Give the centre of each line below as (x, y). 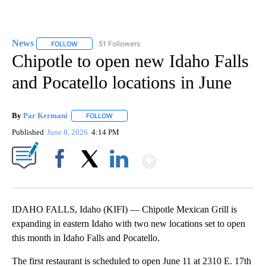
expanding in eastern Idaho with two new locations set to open (129, 223)
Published (28, 132)
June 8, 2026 (69, 132)
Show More (203, 156)
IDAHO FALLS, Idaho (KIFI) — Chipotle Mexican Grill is (124, 209)
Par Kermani (45, 115)
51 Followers (119, 43)
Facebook (62, 179)
